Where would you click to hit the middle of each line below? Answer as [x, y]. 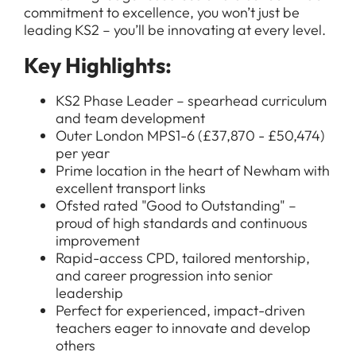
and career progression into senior [164, 275]
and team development [130, 118]
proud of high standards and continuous [182, 223]
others [75, 345]
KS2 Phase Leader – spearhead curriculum [191, 101]
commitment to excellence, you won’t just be [162, 12]
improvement [98, 240]
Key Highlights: [98, 65]
